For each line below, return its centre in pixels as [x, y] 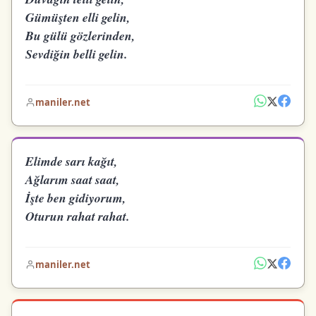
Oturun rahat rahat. [78, 217]
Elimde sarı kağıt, [72, 162]
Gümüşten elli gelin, [78, 17]
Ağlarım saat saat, [73, 180]
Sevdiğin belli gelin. [77, 54]
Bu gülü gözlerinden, [80, 35]
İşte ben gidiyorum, [76, 198]
